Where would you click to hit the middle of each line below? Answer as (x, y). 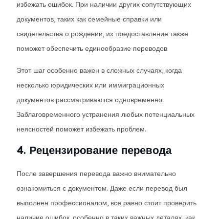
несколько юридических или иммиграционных (90, 85)
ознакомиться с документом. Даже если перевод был (102, 188)
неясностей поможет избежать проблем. (81, 129)
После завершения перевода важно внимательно (96, 174)
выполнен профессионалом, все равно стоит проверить (107, 203)
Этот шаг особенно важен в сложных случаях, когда (99, 70)
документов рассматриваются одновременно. (90, 100)
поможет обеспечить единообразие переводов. (93, 48)
